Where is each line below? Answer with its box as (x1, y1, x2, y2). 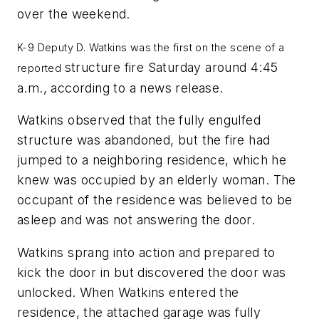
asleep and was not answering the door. (17, 212, 256, 228)
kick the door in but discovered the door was (17, 264, 286, 280)
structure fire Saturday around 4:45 (64, 59, 278, 75)
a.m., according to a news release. (17, 80, 224, 95)
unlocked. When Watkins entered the (17, 284, 239, 300)
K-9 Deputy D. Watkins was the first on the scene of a (17, 41, 285, 53)
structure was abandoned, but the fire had (17, 132, 271, 148)
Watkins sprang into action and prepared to (17, 244, 276, 260)
